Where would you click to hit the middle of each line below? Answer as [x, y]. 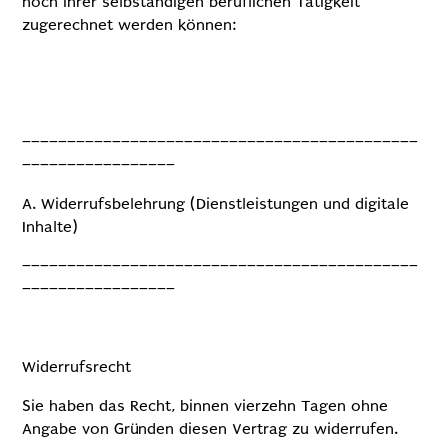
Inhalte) [50, 227]
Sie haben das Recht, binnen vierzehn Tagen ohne [205, 406]
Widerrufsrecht [77, 367]
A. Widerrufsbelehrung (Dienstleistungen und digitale [216, 204]
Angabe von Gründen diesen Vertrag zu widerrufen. [210, 429]
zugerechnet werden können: [129, 25]
